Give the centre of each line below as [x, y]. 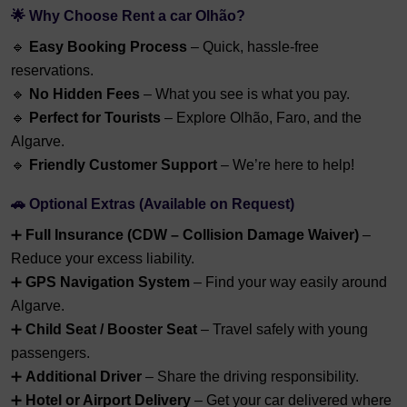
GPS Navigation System [108, 283]
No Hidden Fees [84, 94]
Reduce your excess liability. [103, 259]
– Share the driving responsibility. [250, 377]
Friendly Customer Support [123, 165]
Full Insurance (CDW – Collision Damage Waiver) [192, 235]
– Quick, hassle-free [253, 47]
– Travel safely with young [283, 330]
